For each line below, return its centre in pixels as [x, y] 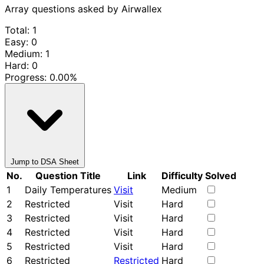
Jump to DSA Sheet [45, 161]
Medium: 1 [27, 53]
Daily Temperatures [68, 189]
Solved [221, 175]
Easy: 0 [21, 42]
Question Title [68, 175]
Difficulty [182, 175]
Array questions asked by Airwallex [83, 9]
